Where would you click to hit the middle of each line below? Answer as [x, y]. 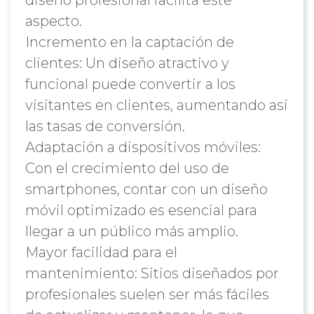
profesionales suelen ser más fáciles [147, 294]
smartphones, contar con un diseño [146, 189]
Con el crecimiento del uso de [127, 168]
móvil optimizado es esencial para [141, 210]
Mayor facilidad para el [101, 252]
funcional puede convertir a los [130, 84]
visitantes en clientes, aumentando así [156, 105]
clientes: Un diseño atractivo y [127, 63]
